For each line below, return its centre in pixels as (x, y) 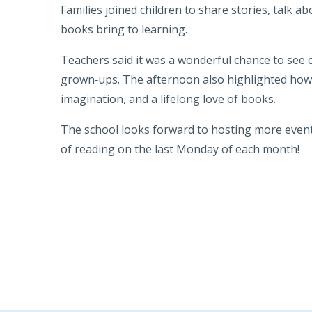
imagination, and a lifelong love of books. (168, 99)
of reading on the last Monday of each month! (180, 149)
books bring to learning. (124, 30)
